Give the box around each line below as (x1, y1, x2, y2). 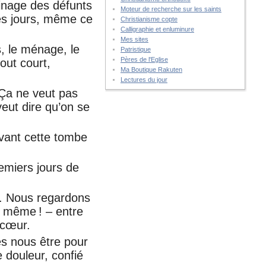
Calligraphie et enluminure (120, 26, 194, 33)
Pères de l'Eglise (120, 56, 168, 63)
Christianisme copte (120, 15, 178, 23)
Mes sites (120, 36, 148, 43)
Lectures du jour (120, 76, 167, 83)
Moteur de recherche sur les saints (120, 5, 221, 12)
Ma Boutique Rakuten (120, 66, 182, 73)
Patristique (120, 46, 151, 53)
